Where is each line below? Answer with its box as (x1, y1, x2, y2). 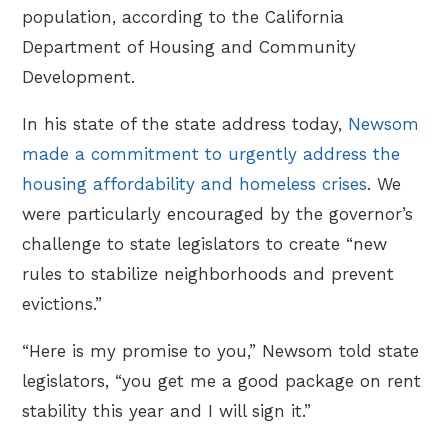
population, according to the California (22, 6, 345, 27)
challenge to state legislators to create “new (22, 233, 388, 254)
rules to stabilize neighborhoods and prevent (22, 263, 395, 284)
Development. (22, 66, 136, 87)
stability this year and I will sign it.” (22, 400, 312, 421)
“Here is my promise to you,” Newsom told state (22, 340, 420, 361)
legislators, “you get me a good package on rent (22, 370, 422, 391)
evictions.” (22, 293, 103, 314)
